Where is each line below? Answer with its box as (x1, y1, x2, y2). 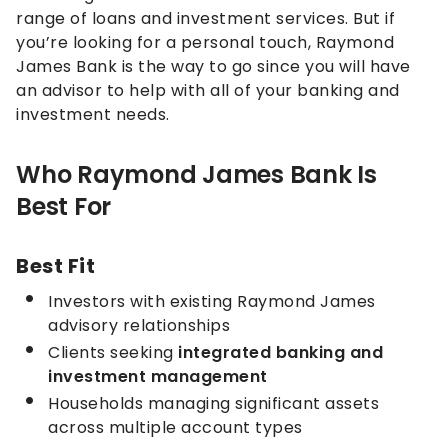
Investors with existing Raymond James (48, 290, 376, 314)
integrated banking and (178, 341, 383, 365)
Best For (16, 190, 111, 224)
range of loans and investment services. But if (16, 7, 395, 31)
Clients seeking (48, 341, 178, 365)
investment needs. (16, 103, 170, 127)
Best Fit (16, 252, 95, 281)
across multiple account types (48, 416, 303, 440)
